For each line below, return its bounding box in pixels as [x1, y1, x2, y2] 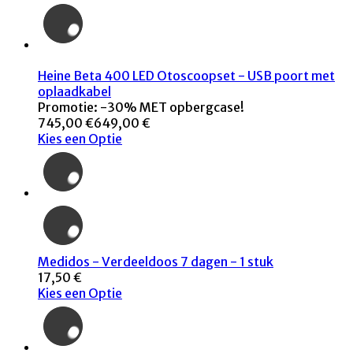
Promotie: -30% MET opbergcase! [38, 99, 244, 116]
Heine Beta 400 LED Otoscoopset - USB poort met [38, 68, 335, 84]
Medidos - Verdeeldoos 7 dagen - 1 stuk [38, 254, 273, 270]
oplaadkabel [38, 84, 111, 100]
